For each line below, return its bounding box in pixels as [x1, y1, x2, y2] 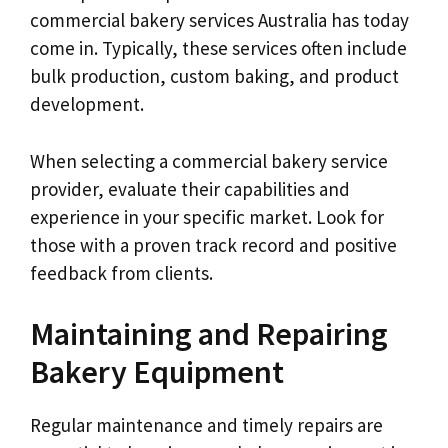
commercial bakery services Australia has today [30, 8, 409, 32]
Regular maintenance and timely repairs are [30, 413, 383, 437]
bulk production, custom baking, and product [30, 64, 399, 88]
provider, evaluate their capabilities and [30, 176, 350, 201]
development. [30, 92, 144, 116]
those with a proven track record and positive [30, 232, 397, 257]
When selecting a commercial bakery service [30, 148, 388, 173]
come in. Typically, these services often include [30, 36, 407, 60]
